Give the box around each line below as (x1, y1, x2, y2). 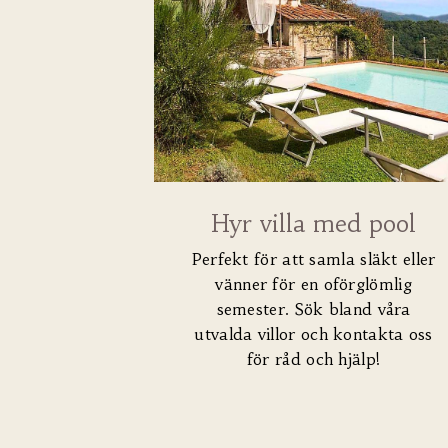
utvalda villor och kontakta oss (194, 324, 433, 345)
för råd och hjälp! (246, 349, 381, 370)
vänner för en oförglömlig (215, 274, 412, 295)
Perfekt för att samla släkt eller (191, 249, 436, 270)
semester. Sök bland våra (216, 299, 411, 320)
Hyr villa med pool (211, 210, 417, 239)
